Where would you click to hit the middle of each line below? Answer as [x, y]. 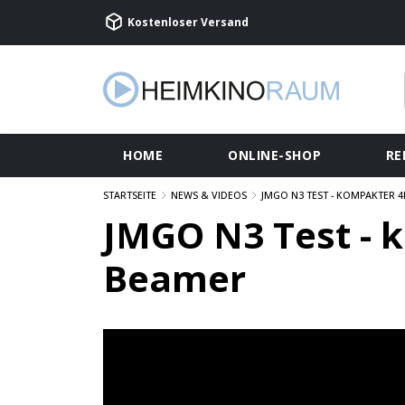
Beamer [174, 278]
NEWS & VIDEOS [209, 195]
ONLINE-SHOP [274, 155]
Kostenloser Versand [187, 22]
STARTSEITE [130, 195]
